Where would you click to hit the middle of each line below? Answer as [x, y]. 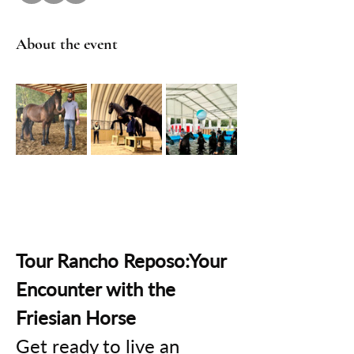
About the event [67, 44]
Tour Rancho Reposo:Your [123, 260]
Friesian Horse [76, 317]
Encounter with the [98, 288]
